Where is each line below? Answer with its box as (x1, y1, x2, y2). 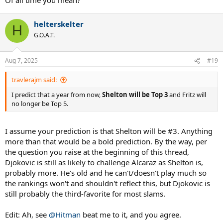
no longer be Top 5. (11, 99, 68, 108)
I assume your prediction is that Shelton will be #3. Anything (5, 125, 213, 136)
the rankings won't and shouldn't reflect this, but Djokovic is (5, 178, 210, 188)
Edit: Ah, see (5, 209, 49, 220)
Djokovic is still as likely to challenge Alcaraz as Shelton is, (5, 157, 203, 167)
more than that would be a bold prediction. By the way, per (5, 136, 207, 146)
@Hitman (49, 209, 81, 220)
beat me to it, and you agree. (81, 209, 181, 220)
